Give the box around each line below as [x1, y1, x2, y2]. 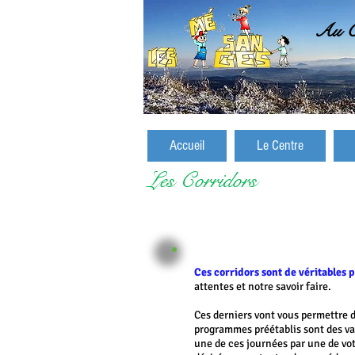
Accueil [170, 137, 204, 154]
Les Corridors [147, 166, 257, 194]
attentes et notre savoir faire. [194, 280, 336, 293]
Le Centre [257, 137, 303, 154]
